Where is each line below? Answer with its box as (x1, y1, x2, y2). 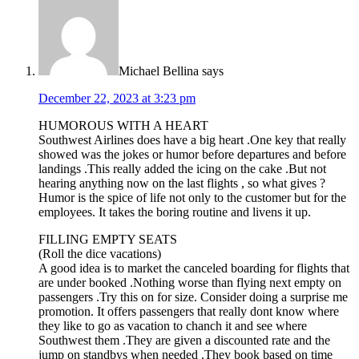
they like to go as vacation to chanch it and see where (38, 319, 307, 333)
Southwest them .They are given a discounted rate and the (38, 333, 330, 348)
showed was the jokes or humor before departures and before (38, 147, 346, 162)
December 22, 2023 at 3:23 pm (38, 91, 196, 106)
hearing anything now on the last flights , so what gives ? (38, 176, 325, 191)
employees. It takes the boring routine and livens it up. (38, 205, 311, 220)
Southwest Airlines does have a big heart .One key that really (38, 133, 346, 147)
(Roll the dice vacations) (38, 247, 161, 261)
